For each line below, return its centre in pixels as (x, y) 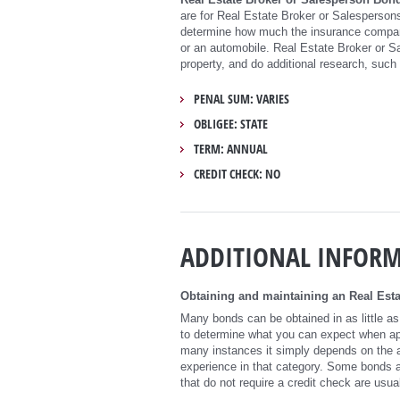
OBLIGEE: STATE (231, 123)
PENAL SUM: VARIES (242, 98)
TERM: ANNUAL (231, 148)
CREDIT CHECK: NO (237, 173)
